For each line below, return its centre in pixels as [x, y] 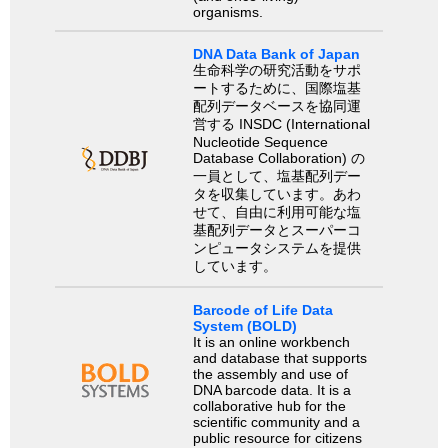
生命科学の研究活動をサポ [276, 69]
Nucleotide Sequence [260, 141]
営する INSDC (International [281, 123]
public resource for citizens [277, 437]
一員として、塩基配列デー [276, 175]
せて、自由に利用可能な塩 [276, 211]
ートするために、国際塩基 [276, 87]
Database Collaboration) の [278, 157]
